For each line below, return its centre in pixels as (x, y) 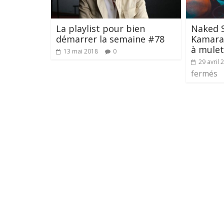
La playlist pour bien (100, 28)
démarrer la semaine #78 (110, 39)
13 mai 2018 (81, 51)
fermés (204, 73)
